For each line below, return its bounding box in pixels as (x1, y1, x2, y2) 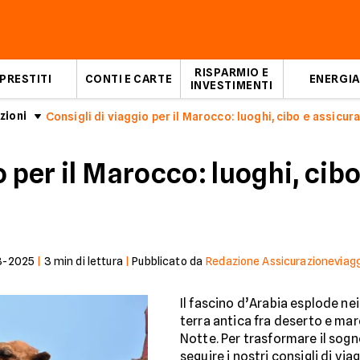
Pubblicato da (132, 255, 203, 268)
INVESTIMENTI (190, 79, 273, 92)
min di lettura (51, 255, 123, 268)
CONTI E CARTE (84, 72, 173, 85)
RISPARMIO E (194, 66, 269, 79)
